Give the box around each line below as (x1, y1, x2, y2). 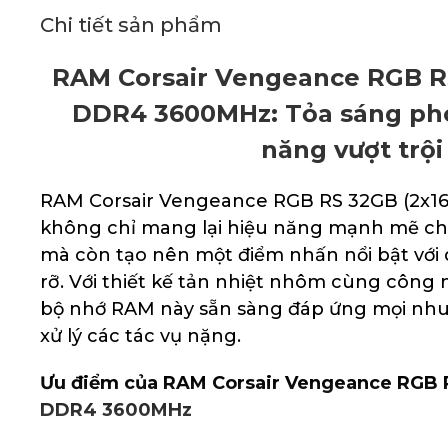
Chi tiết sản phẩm (40, 13, 222, 37)
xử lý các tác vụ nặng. (40, 325, 241, 347)
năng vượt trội (261, 135, 444, 164)
